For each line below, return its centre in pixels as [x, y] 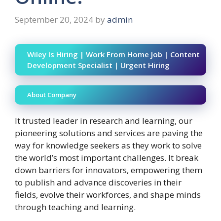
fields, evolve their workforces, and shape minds [108, 195]
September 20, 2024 [54, 20]
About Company [52, 95]
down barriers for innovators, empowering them [109, 170]
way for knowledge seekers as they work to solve [108, 146]
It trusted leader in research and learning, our [104, 121]
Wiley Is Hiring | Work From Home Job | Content [113, 55]
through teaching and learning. [75, 207]
